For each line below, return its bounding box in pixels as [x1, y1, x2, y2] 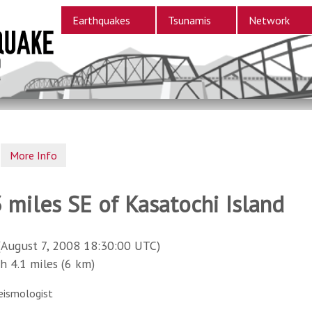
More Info [10, 148, 58, 162]
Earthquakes [72, 13, 130, 27]
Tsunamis [167, 13, 211, 27]
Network [248, 13, 290, 27]
